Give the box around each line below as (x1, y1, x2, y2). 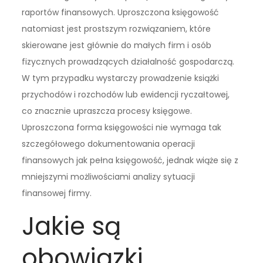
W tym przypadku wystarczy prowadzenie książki (22, 72, 220, 85)
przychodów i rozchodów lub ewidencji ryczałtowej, (22, 89, 230, 101)
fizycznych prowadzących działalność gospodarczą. (22, 56, 235, 68)
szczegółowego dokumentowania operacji (22, 138, 195, 150)
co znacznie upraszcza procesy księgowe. (22, 105, 193, 117)
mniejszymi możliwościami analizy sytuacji (22, 171, 195, 183)
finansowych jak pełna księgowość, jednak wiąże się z (22, 154, 239, 167)
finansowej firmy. (22, 187, 92, 200)
